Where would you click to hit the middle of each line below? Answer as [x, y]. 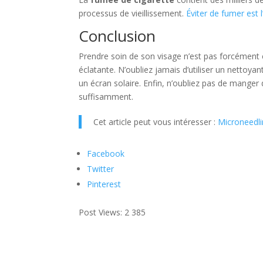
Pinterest [104, 184]
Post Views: [101, 213]
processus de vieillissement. [133, 14]
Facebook [106, 154]
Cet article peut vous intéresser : [156, 122]
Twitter [101, 169]
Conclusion [117, 36]
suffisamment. [106, 97]
